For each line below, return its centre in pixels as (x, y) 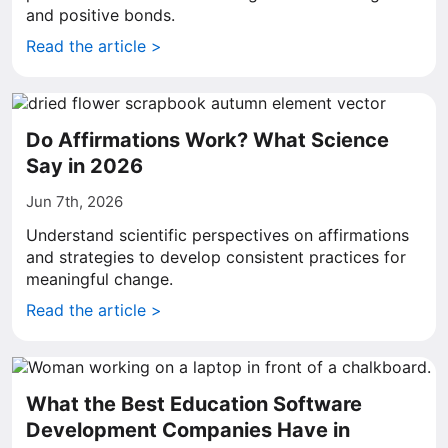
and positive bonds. (100, 15)
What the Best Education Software (194, 404)
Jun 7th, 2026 (74, 201)
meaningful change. (99, 279)
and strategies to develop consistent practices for (216, 257)
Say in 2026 (84, 166)
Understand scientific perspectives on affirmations (217, 235)
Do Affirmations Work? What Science (207, 140)
